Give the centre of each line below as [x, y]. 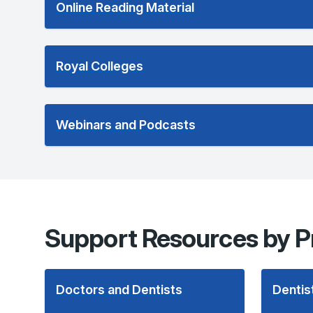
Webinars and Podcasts [126, 125]
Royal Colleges [100, 66]
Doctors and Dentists [119, 290]
